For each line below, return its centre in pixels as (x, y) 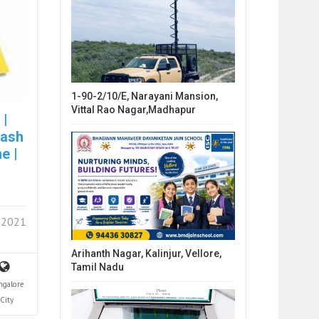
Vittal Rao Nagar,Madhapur (133, 110)
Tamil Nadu (97, 267)
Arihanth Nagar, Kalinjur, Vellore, (146, 253)
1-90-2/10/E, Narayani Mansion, (144, 96)
